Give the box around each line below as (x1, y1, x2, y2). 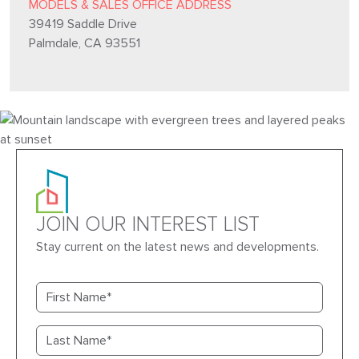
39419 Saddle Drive (29, 16, 137, 33)
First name (34, 282, 93, 299)
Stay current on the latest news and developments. (35, 238, 319, 255)
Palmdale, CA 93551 (29, 35, 140, 52)
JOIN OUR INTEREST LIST (35, 212, 260, 237)
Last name (34, 325, 93, 342)
